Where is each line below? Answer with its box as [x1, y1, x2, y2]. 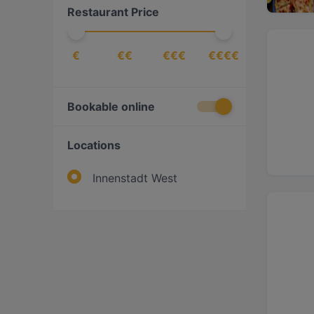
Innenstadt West [93, 171, 177, 185]
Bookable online [67, 100, 155, 114]
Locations [67, 138, 121, 152]
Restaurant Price [67, 5, 159, 19]
